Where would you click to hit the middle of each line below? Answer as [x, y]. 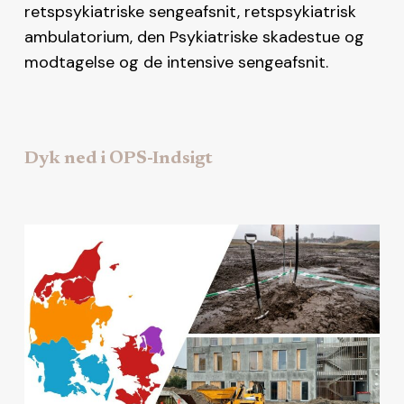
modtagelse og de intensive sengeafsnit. [176, 62]
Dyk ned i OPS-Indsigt [118, 158]
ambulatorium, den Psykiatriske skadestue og [194, 37]
